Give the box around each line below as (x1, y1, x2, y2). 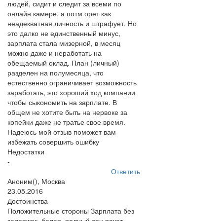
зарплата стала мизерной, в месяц (7, 38, 120, 48)
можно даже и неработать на (7, 48, 102, 58)
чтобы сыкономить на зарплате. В (7, 97, 117, 107)
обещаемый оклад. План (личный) (7, 58, 119, 68)
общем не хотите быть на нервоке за (7, 107, 127, 117)
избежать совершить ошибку (7, 137, 99, 147)
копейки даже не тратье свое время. (7, 117, 125, 127)
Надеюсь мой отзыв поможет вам (7, 127, 116, 137)
